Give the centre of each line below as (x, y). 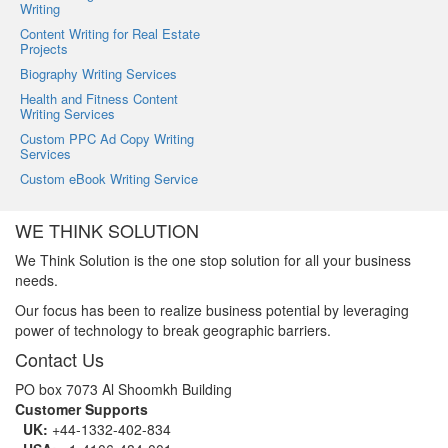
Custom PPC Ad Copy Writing (107, 138)
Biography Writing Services (98, 73)
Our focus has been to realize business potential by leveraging (212, 309)
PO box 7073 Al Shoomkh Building (123, 388)
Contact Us (59, 358)
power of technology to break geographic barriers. (173, 329)
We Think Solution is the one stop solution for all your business (213, 259)
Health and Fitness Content (99, 98)
